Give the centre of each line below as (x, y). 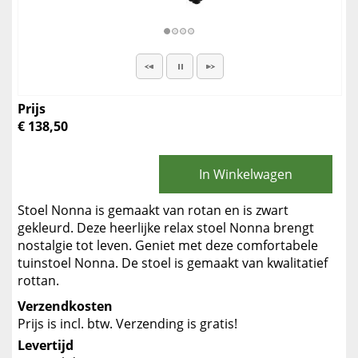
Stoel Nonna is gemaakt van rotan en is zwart (153, 210)
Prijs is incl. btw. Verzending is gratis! (127, 324)
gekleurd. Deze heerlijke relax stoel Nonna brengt (166, 228)
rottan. (38, 280)
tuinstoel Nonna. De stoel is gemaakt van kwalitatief (173, 263)
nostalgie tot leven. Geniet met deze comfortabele (168, 245)
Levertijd (46, 345)
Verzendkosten (65, 306)
